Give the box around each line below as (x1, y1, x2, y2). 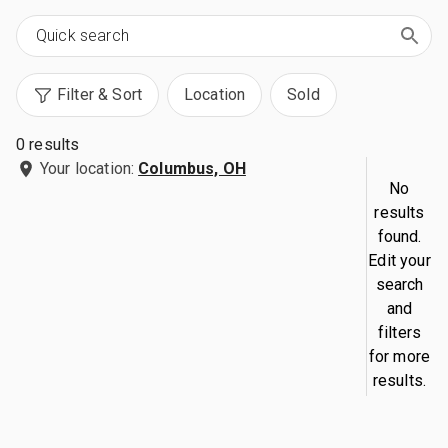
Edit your (368, 250, 431, 270)
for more (368, 346, 431, 366)
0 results (16, 135, 80, 154)
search (375, 274, 424, 294)
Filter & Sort (57, 85, 142, 104)
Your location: (40, 159, 135, 178)
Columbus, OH (138, 159, 246, 178)
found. (377, 226, 422, 246)
